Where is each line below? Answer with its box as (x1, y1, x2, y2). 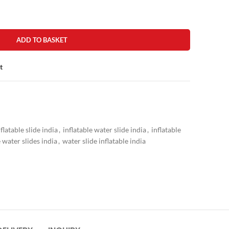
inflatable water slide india (63, 125, 146, 134)
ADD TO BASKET (16, 35, 67, 44)
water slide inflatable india (62, 136, 146, 145)
